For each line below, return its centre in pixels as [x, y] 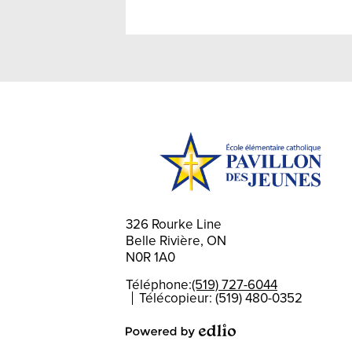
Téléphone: [159, 285]
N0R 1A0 [150, 257]
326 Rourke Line [174, 224]
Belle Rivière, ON [176, 241]
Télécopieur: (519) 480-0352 [221, 298]
